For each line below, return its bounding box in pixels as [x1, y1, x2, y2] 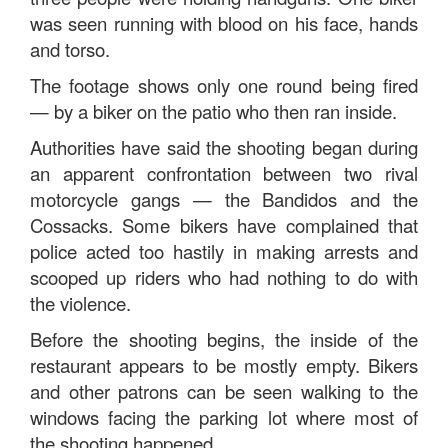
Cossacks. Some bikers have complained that [30, 212, 418, 238]
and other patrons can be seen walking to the [30, 378, 418, 404]
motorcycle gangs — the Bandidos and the [30, 186, 418, 212]
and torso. [30, 36, 110, 62]
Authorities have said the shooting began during [30, 134, 418, 160]
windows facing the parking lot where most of [30, 404, 418, 430]
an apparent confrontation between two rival [30, 160, 418, 186]
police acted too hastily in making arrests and [30, 238, 418, 264]
